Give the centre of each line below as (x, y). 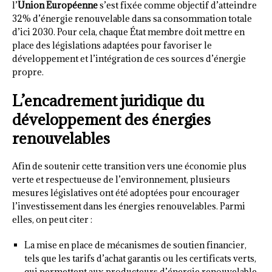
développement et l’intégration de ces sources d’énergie (129, 59)
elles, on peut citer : (52, 220)
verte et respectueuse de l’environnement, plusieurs (121, 180)
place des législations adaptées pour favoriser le (112, 46)
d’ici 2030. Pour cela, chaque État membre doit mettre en (128, 32)
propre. (28, 72)
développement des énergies (111, 120)
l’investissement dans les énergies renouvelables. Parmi (129, 206)
